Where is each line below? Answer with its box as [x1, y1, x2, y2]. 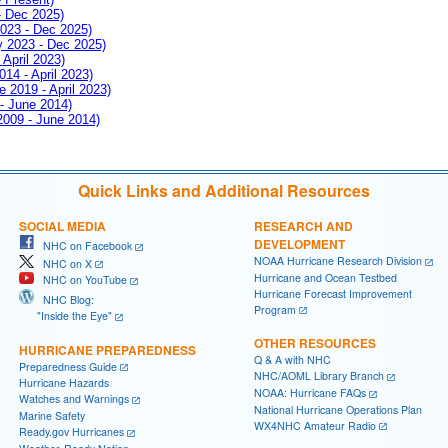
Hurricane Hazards [19, 375, 109, 391]
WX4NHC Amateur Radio [254, 417, 376, 433]
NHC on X [34, 255, 92, 271]
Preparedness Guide [19, 358, 117, 374]
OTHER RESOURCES [254, 334, 376, 353]
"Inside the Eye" [19, 308, 112, 323]
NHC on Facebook [34, 237, 132, 253]
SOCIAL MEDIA [19, 216, 106, 235]
